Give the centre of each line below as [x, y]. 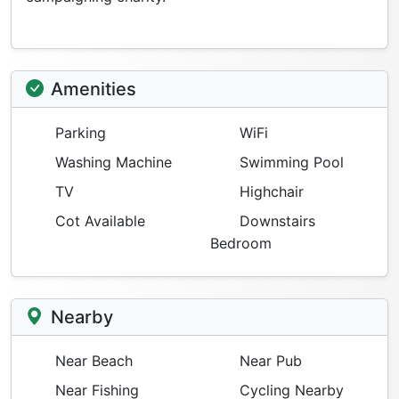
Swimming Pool [289, 162]
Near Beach [92, 360]
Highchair [269, 191]
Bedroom [241, 243]
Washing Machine [111, 162]
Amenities [94, 89]
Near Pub [269, 360]
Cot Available [98, 220]
